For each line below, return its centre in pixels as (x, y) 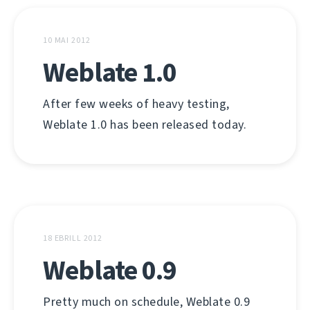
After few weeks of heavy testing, (136, 104)
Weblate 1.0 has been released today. (145, 125)
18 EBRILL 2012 (73, 238)
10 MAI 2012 (67, 40)
